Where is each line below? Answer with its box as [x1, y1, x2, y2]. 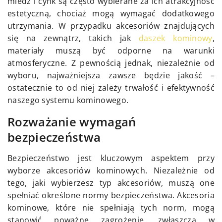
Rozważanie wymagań [7, 113, 136, 130]
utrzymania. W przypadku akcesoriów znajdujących [7, 20, 215, 32]
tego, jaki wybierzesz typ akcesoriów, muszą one [7, 177, 215, 189]
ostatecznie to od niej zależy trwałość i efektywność [7, 82, 215, 94]
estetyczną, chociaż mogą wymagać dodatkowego [7, 8, 215, 19]
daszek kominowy [138, 33, 213, 44]
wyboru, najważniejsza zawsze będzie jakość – [7, 70, 215, 81]
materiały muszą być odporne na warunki [7, 45, 215, 56]
